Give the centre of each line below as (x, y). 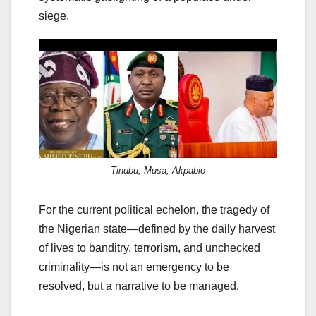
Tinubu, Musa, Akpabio (158, 171)
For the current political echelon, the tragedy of (154, 210)
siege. (54, 16)
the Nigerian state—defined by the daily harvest (157, 229)
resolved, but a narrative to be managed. (139, 286)
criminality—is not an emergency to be (134, 267)
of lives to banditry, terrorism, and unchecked (150, 248)
